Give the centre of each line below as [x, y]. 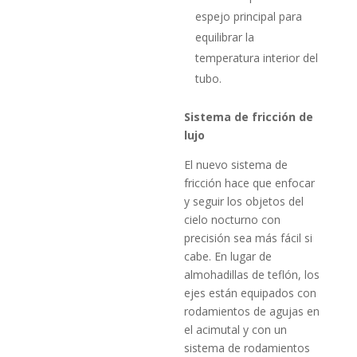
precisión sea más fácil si [249, 237]
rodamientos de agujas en [252, 311]
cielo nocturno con [233, 219]
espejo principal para [249, 16]
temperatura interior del [257, 57]
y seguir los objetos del [244, 201]
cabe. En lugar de [228, 256]
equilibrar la [225, 37]
